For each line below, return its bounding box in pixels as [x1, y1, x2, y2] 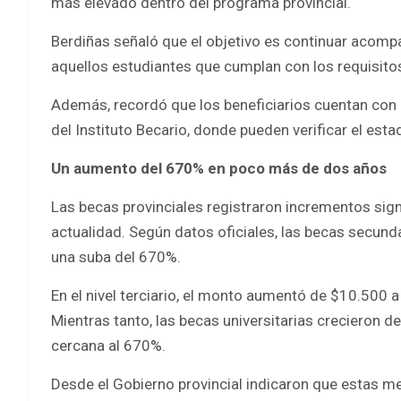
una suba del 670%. [51, 247, 181, 266]
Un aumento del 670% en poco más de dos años [51, 158, 387, 177]
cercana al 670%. [51, 336, 166, 354]
